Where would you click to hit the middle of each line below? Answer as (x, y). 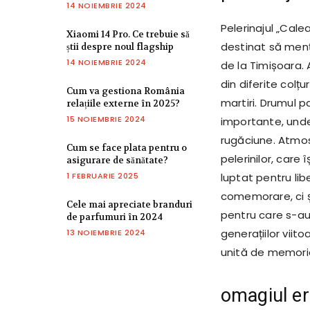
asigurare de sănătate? (117, 161)
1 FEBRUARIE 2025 (102, 176)
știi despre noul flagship (120, 47)
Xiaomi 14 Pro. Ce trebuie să (128, 35)
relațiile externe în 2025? (123, 104)
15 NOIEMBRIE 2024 (106, 119)
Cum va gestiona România (126, 91)
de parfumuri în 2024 (115, 217)
